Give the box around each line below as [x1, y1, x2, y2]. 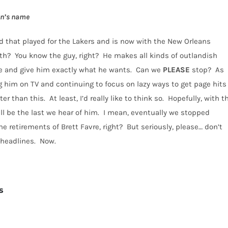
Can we [136, 65, 163, 75]
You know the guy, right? [15, 51, 99, 61]
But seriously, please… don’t [127, 122, 222, 132]
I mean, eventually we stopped [103, 108, 210, 118]
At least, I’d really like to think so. [49, 94, 164, 103]
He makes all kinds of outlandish [103, 51, 217, 61]
